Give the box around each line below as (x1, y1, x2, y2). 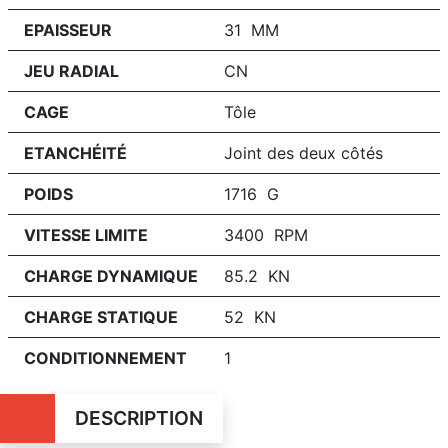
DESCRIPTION (74, 406, 203, 430)
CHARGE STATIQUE (24, 307, 178, 327)
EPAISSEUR (24, 20, 112, 40)
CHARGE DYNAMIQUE (24, 266, 198, 286)
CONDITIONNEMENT (24, 348, 187, 368)
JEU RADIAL (24, 61, 119, 81)
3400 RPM (224, 225, 308, 245)
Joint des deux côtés (224, 143, 383, 163)
